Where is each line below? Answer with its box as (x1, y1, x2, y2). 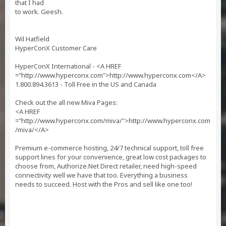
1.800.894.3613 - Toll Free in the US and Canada (15, 80, 156, 89)
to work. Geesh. (15, 7, 63, 16)
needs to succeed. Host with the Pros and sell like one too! (15, 180, 192, 189)
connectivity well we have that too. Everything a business (15, 171, 188, 180)
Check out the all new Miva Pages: (15, 98, 118, 107)
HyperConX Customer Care (15, 43, 97, 52)
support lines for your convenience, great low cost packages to (15, 152, 206, 161)
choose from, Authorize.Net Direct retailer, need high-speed (15, 161, 197, 171)
